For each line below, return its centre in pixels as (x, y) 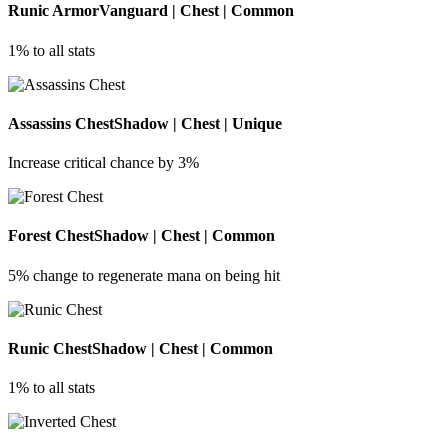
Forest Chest (51, 236)
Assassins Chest (61, 123)
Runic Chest (50, 348)
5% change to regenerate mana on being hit (144, 275)
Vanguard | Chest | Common (196, 11)
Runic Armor (53, 11)
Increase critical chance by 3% (103, 163)
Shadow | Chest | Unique (198, 123)
